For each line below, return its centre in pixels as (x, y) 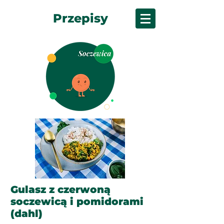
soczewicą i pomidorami (77, 201)
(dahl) (26, 213)
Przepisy (80, 18)
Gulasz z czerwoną (60, 189)
